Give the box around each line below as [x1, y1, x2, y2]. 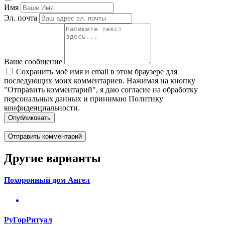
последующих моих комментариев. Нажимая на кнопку [4, 76, 195, 85]
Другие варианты [4, 152, 101, 165]
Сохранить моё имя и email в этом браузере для [16, 67, 177, 76]
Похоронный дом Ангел [4, 176, 90, 185]
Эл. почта [4, 14, 37, 23]
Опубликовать [8, 114, 51, 122]
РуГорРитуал [4, 215, 52, 224]
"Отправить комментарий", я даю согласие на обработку [4, 85, 198, 94]
